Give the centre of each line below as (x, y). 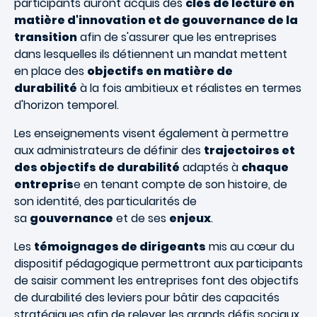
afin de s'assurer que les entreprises (177, 37)
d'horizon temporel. (68, 105)
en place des (51, 71)
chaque (265, 167)
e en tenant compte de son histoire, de (180, 184)
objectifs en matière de (160, 71)
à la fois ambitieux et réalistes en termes (189, 88)
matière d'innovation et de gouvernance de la (156, 20)
